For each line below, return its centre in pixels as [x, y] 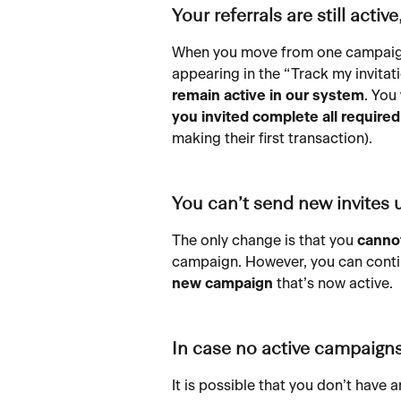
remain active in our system [268, 96]
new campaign [222, 284]
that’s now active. [333, 284]
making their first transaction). [272, 139]
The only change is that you [264, 241]
